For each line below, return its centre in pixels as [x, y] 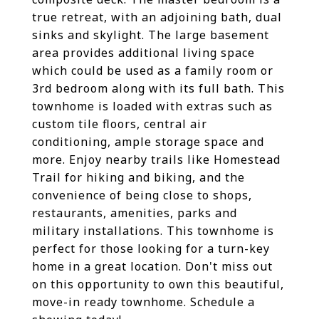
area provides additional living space [143, 53]
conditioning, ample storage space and [148, 142]
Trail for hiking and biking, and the [138, 177]
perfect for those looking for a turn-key [151, 249]
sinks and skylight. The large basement [151, 35]
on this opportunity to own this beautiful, [158, 284]
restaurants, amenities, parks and [135, 213]
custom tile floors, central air [120, 124]
